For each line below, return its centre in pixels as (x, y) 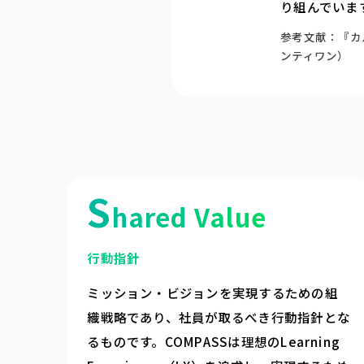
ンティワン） (315, 56)
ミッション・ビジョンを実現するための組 (212, 292)
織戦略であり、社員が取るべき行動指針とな (219, 316)
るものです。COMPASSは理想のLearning (214, 341)
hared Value (189, 216)
